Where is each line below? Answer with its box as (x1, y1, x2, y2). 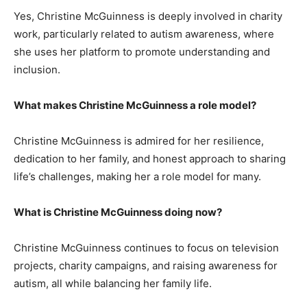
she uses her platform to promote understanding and (14, 45, 270, 59)
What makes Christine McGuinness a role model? (14, 99, 256, 112)
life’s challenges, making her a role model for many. (14, 170, 261, 184)
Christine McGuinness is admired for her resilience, (14, 134, 264, 148)
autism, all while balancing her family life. (14, 277, 212, 291)
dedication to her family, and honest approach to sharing (14, 152, 286, 166)
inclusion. (14, 63, 60, 77)
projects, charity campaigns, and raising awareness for (14, 259, 278, 273)
